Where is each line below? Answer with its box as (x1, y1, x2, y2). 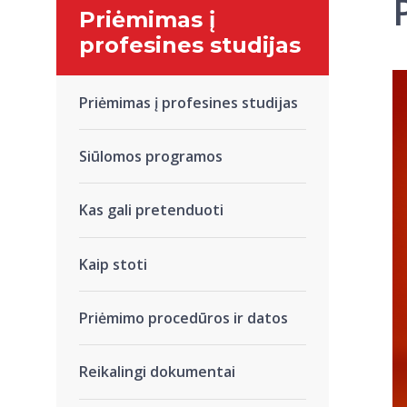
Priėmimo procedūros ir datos (79, 308, 288, 329)
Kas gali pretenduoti (79, 200, 223, 221)
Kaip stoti (79, 253, 147, 274)
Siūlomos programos (79, 145, 223, 166)
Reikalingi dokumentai (79, 362, 235, 382)
